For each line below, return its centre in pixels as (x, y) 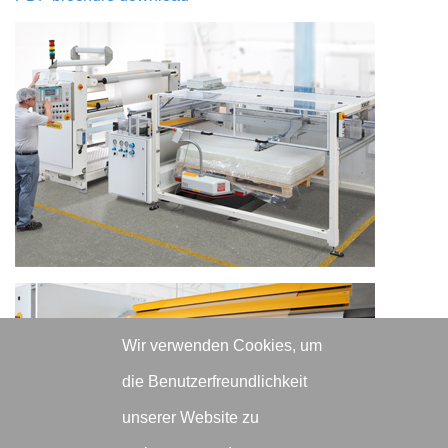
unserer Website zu (190, 417)
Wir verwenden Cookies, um (222, 345)
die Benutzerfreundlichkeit (214, 381)
